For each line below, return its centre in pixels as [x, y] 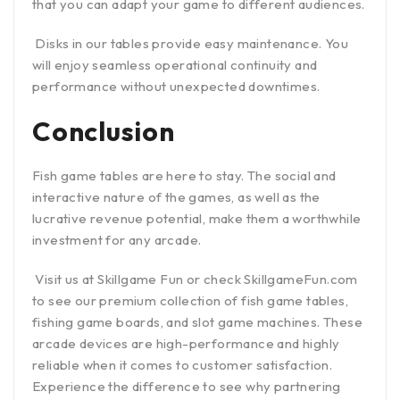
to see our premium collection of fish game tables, [190, 300]
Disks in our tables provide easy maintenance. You [190, 43]
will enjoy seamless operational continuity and [175, 64]
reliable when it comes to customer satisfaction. [183, 364]
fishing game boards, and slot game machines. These [197, 321]
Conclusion [104, 131]
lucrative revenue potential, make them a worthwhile [197, 218]
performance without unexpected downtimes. [176, 86]
